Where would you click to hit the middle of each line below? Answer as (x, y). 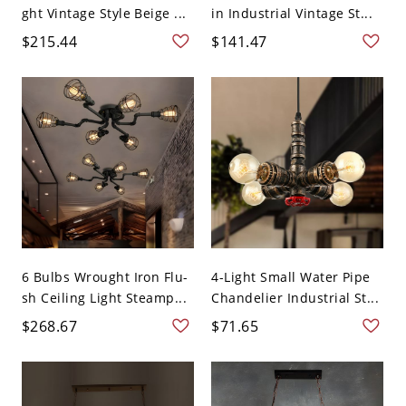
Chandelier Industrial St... (295, 297)
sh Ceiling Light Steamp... (104, 297)
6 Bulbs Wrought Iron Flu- (105, 276)
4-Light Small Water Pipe (291, 276)
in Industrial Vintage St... (292, 13)
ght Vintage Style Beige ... (104, 13)
